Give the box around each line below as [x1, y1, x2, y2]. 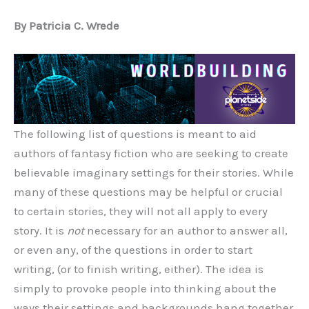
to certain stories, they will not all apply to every [14, 204, 268, 219]
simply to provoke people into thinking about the [14, 281, 277, 296]
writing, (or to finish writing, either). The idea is [14, 262, 263, 277]
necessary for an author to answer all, [84, 223, 288, 238]
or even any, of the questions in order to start [14, 243, 252, 257]
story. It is [14, 223, 67, 238]
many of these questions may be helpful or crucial [14, 185, 283, 199]
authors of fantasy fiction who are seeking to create [14, 146, 288, 161]
